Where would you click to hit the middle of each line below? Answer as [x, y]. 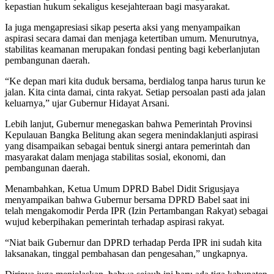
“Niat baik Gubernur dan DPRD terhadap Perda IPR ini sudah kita [133, 242]
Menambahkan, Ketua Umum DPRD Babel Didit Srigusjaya [122, 188]
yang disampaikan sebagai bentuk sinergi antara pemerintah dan [128, 146]
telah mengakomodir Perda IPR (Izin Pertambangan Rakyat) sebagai [136, 210]
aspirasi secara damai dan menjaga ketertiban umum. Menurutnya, [132, 38]
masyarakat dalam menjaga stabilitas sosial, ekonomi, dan [115, 157]
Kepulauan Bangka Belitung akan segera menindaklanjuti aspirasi [131, 135]
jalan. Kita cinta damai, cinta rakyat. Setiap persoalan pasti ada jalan [135, 92]
